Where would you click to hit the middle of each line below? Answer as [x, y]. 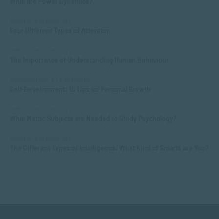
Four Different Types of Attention [60, 31]
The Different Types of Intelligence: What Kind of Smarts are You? [109, 148]
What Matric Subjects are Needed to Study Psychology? [93, 119]
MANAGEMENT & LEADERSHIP [51, 80]
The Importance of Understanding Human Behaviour [89, 60]
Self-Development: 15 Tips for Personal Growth [80, 89]
